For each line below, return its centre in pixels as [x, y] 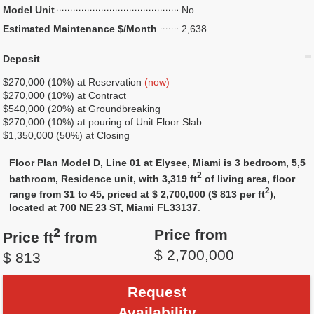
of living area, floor [249, 178]
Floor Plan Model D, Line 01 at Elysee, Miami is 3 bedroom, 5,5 [158, 163]
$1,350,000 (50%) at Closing [67, 135]
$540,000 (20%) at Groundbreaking [82, 109]
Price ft [28, 238]
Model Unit [29, 10]
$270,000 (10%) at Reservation [74, 82]
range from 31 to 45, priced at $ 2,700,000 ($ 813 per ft [137, 194]
